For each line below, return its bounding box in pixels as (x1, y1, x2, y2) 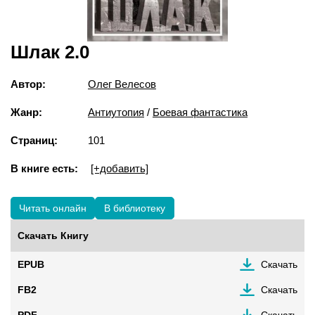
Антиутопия (88, 106, 144, 119)
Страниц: (11, 134, 58, 147)
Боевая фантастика (153, 106, 247, 119)
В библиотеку (104, 202, 165, 214)
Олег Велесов (88, 78, 156, 91)
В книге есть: (11, 162, 78, 175)
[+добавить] (91, 162, 148, 175)
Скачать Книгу (18, 230, 89, 242)
